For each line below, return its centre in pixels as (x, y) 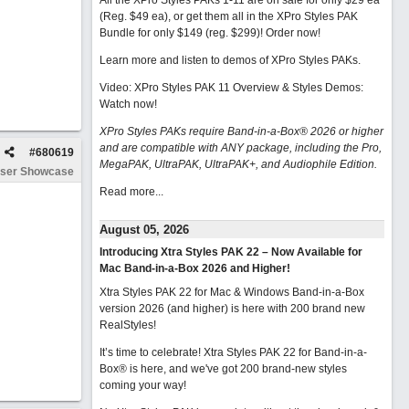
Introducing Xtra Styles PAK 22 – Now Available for (231, 252)
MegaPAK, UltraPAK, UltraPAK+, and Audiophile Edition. (238, 164)
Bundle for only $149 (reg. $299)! (182, 33)
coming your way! (142, 385)
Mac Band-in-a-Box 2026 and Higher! (194, 268)
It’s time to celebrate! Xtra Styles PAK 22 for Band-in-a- (233, 352)
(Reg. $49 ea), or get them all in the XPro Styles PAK (228, 16)
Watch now (126, 104)
